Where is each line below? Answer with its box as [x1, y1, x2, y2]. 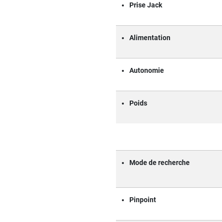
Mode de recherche [129, 158, 190, 167]
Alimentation [129, 33, 170, 42]
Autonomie [129, 66, 164, 75]
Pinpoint [129, 195, 156, 204]
